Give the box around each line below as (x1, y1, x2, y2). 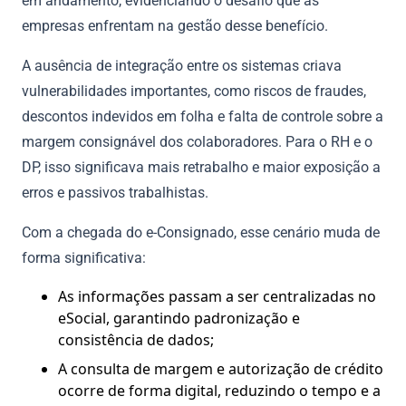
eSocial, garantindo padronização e (58, 307, 300, 328)
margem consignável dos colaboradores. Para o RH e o (22, 132, 372, 150)
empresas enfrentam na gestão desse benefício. (22, 16, 328, 34)
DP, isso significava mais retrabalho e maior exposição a (22, 158, 381, 176)
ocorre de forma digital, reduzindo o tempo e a (58, 380, 381, 401)
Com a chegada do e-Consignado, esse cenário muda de (22, 223, 380, 241)
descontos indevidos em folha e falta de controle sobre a (22, 107, 383, 125)
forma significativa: (22, 248, 146, 266)
